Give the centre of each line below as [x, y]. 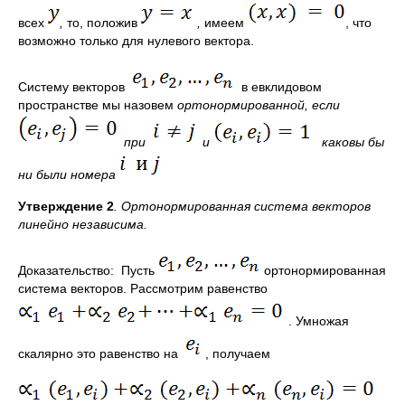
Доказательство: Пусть [88, 270]
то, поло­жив [104, 23]
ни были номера [69, 174]
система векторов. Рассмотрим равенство [143, 288]
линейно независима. [83, 224]
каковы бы [348, 142]
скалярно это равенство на [102, 353]
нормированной [257, 105]
